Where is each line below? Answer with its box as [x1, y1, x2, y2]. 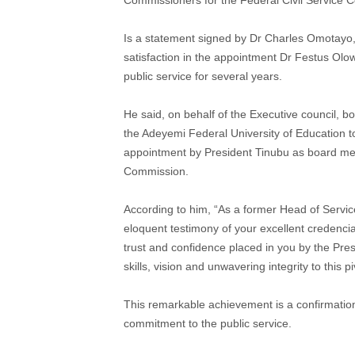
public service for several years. [124, 69, 282, 82]
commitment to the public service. [124, 316, 292, 330]
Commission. [124, 164, 189, 177]
